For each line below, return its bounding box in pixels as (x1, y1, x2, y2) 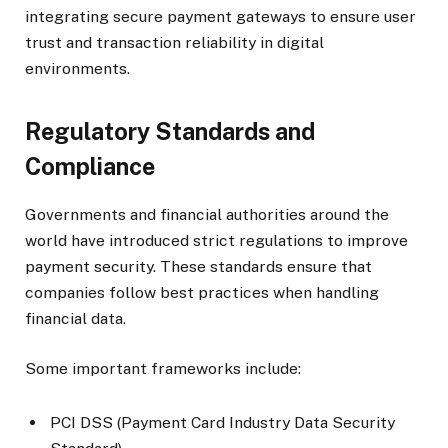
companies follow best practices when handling (25, 282, 379, 302)
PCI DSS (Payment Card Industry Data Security (50, 413, 395, 433)
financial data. (25, 308, 126, 328)
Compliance (25, 152, 155, 180)
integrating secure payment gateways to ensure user (25, 7, 416, 27)
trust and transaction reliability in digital (25, 33, 324, 53)
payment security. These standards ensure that (25, 256, 372, 276)
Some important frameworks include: (25, 358, 301, 378)
